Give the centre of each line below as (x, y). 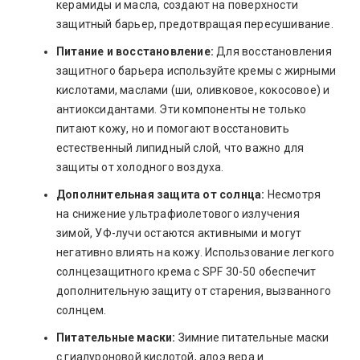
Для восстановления (273, 51)
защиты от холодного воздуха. (140, 167)
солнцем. (82, 310)
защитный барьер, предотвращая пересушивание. (195, 24)
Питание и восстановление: (135, 51)
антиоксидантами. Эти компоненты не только (182, 109)
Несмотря (293, 194)
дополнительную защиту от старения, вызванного (194, 290)
